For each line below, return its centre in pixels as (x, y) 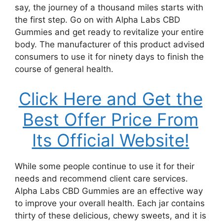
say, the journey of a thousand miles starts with (109, 7)
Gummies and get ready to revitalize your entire (109, 32)
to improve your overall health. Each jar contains (110, 203)
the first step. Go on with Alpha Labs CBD (97, 20)
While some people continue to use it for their (105, 166)
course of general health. (64, 69)
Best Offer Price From (110, 119)
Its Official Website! (110, 140)
